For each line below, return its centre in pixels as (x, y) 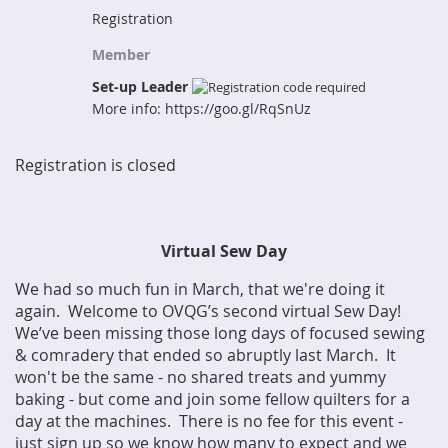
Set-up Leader (142, 86)
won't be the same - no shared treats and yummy (200, 377)
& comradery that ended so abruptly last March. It (205, 355)
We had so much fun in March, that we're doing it (200, 289)
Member (121, 54)
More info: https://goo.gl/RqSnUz (201, 108)
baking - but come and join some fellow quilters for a (212, 399)
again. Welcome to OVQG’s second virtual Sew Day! (210, 311)
